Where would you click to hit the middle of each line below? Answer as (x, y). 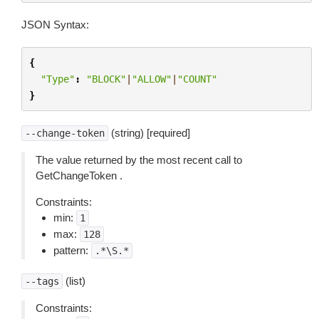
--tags (42, 281)
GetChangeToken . (79, 176)
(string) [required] (149, 133)
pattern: (72, 250)
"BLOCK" (106, 79)
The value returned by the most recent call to (139, 160)
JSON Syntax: (55, 25)
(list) (74, 281)
